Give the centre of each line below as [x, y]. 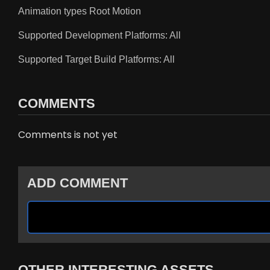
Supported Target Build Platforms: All [96, 60]
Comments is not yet [68, 135]
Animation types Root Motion [80, 11]
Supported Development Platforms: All [99, 36]
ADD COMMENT [77, 183]
